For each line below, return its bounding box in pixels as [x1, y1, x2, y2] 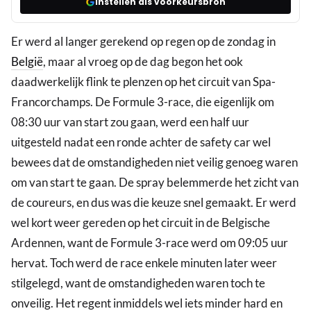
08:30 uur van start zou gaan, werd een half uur [11, 115, 249, 130]
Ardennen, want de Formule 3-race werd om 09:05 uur [11, 235, 288, 251]
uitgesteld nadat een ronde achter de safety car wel [11, 135, 271, 150]
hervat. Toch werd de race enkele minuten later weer [11, 255, 277, 271]
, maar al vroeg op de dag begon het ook [43, 54, 243, 69]
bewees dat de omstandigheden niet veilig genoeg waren [11, 155, 298, 170]
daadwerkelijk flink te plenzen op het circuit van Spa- [11, 74, 276, 90]
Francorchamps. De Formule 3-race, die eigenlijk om [11, 94, 274, 110]
